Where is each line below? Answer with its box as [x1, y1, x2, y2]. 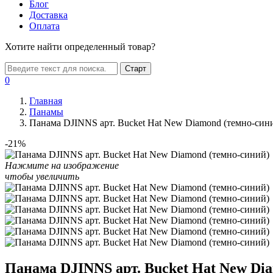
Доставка [29, 10, 68, 20]
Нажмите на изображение [5, 160, 119, 171]
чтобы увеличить [5, 171, 79, 182]
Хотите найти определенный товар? [5, 41, 155, 52]
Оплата [29, 21, 60, 31]
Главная [29, 96, 62, 106]
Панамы [29, 107, 63, 117]
